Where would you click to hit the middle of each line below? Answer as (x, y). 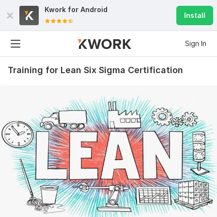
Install (195, 15)
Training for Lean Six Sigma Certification (95, 70)
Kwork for (62, 9)
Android (94, 9)
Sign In (196, 43)
